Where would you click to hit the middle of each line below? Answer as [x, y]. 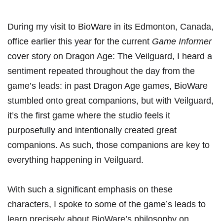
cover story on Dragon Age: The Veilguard [90, 56]
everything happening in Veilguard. [77, 160]
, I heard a [192, 56]
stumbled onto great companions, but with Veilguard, [110, 101]
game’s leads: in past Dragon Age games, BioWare [108, 86]
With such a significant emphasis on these [90, 190]
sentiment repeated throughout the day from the [101, 71]
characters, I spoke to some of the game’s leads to [107, 204]
